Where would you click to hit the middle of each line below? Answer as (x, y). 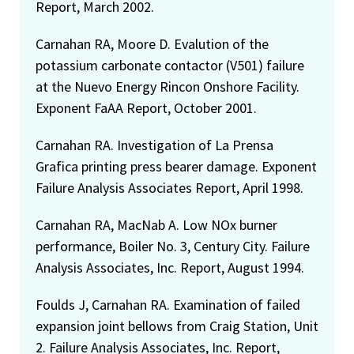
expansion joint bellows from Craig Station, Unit (177, 326)
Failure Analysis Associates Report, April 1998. (169, 188)
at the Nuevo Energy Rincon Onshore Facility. (168, 87)
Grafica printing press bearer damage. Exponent (176, 167)
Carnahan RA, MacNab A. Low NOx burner (156, 225)
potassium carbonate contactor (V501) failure (170, 66)
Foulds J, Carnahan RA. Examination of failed (168, 305)
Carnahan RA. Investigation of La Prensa (154, 145)
